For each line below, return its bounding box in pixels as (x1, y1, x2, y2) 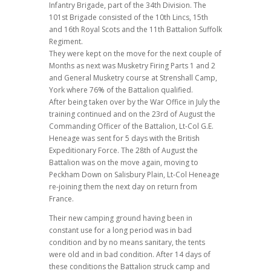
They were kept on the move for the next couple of (48, 48, 221, 59)
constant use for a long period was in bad (48, 224, 192, 235)
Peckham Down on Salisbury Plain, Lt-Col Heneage (48, 169, 220, 180)
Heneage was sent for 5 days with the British (48, 132, 200, 143)
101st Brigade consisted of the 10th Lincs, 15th (48, 11, 208, 22)
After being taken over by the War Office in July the (48, 96, 220, 107)
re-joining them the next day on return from (48, 181, 197, 192)
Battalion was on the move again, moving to (48, 157, 198, 168)
